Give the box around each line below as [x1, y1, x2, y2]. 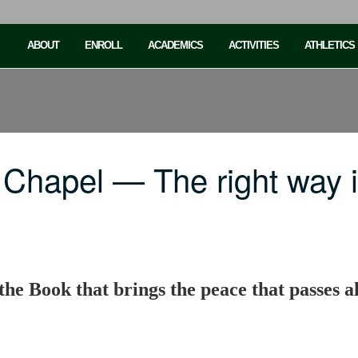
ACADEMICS [148, 39, 203, 51]
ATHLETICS [304, 39, 355, 51]
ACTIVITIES [229, 39, 279, 51]
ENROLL [85, 39, 122, 51]
